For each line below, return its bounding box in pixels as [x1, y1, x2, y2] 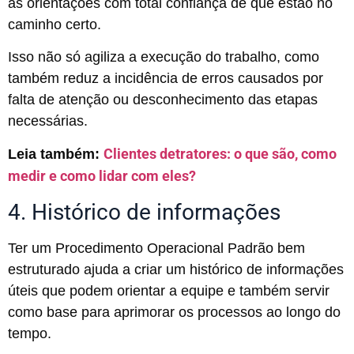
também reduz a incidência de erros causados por [8, 70, 323, 86]
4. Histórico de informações [8, 198, 281, 225]
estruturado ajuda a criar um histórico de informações [8, 261, 344, 277]
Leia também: [8, 146, 104, 163]
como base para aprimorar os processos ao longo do [8, 303, 341, 320]
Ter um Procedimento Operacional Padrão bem [8, 239, 305, 256]
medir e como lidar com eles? [8, 168, 196, 185]
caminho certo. [8, 16, 105, 32]
